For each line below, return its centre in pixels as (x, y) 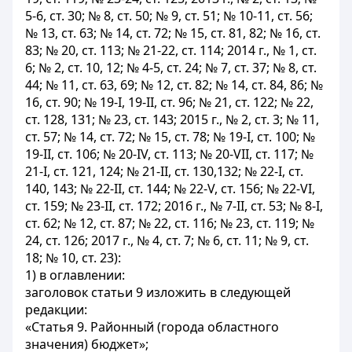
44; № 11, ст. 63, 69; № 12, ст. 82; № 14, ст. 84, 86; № (174, 85)
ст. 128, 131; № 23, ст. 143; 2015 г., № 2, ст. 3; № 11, (172, 119)
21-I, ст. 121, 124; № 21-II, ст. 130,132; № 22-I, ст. (164, 171)
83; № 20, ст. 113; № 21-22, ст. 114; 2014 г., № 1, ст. (171, 50)
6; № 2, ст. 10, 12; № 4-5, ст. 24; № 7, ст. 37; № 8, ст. (171, 68)
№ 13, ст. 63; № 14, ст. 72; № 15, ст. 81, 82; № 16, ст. (173, 33)
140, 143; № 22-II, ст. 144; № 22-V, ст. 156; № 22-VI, (170, 189)
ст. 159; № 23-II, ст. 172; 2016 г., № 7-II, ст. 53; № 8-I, (174, 206)
